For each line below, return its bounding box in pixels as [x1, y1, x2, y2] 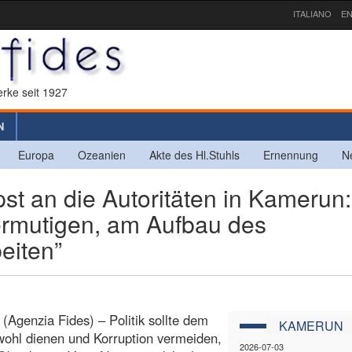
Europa [18, 146, 54, 163]
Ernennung [263, 146, 318, 163]
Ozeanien [78, 146, 126, 163]
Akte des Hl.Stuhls [149, 146, 240, 163]
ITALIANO [293, 7, 332, 20]
